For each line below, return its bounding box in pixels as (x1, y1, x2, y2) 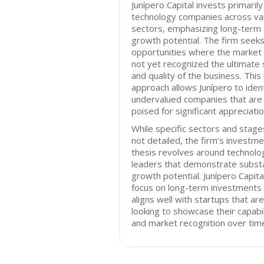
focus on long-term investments (131, 181, 262, 193)
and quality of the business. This (131, 70, 261, 81)
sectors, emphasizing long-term (131, 22, 261, 34)
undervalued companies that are (131, 93, 262, 105)
